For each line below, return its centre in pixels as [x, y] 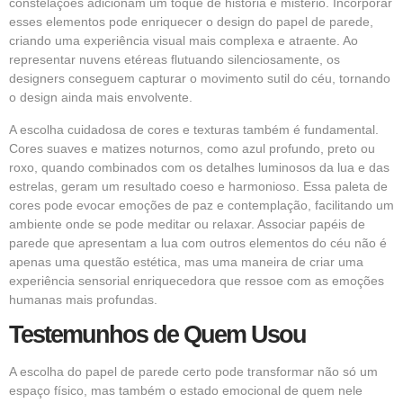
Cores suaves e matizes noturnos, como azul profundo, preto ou [192, 148]
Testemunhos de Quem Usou [157, 335]
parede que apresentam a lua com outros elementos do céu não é [198, 242]
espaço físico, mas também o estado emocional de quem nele [186, 391]
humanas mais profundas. [83, 299]
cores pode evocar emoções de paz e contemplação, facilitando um [201, 205]
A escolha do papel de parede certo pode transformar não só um [193, 372]
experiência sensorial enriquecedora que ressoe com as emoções [197, 280]
